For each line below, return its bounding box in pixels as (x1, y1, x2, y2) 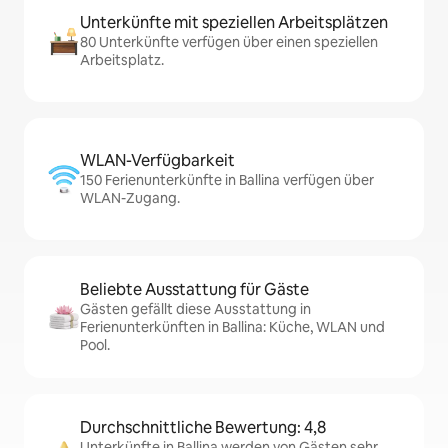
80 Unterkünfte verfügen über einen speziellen (80, 33, 378, 51)
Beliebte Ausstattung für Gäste (80, 279, 309, 300)
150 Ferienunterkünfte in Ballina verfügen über (80, 171, 374, 189)
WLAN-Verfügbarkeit (80, 150, 235, 171)
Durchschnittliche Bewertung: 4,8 (80, 417, 326, 438)
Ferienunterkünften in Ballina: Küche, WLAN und (80, 318, 385, 336)
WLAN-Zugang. (80, 189, 180, 207)
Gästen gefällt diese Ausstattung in (80, 300, 311, 318)
